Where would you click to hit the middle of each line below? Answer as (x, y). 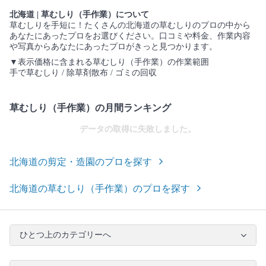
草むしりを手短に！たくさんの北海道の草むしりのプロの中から (130, 25)
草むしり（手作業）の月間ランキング (90, 107)
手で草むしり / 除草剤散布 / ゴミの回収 (83, 72)
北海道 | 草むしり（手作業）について (79, 14)
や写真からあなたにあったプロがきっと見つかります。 (113, 46)
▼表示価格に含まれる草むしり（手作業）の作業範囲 (109, 62)
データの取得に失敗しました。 (138, 129)
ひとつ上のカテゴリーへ (65, 235)
